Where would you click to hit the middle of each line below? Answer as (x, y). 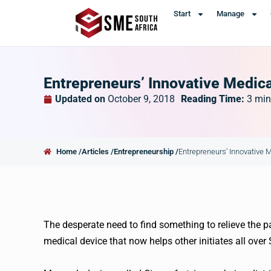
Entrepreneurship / (146, 152)
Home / (69, 152)
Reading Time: (214, 99)
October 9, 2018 (141, 99)
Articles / (98, 152)
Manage (230, 14)
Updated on (80, 99)
